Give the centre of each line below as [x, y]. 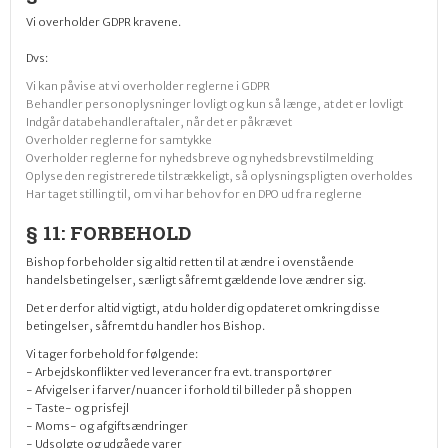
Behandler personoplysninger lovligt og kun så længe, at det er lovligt [214, 104]
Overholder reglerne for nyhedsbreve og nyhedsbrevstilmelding [199, 158]
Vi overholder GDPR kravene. [103, 22]
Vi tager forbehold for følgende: [112, 354]
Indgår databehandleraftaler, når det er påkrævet [159, 122]
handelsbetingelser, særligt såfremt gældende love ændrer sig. [196, 280]
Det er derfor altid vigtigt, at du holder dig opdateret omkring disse [203, 308]
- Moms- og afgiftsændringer [111, 426]
